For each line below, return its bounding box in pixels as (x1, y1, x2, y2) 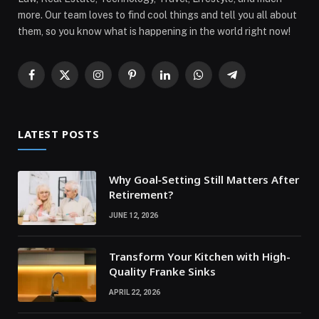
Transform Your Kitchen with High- (109, 249, 291, 264)
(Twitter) (63, 90, 103, 102)
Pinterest (130, 75, 174, 87)
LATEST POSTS (18, 127, 100, 142)
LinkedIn (164, 75, 204, 87)
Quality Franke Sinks (109, 264, 216, 279)
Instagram (97, 75, 145, 87)
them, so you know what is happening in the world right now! (18, 26, 291, 38)
